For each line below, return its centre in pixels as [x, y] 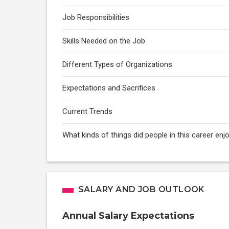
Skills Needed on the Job [104, 41]
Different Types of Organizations [117, 64]
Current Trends [87, 111]
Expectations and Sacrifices [109, 88]
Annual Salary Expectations [128, 216]
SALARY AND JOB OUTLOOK [141, 189]
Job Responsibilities [96, 17]
